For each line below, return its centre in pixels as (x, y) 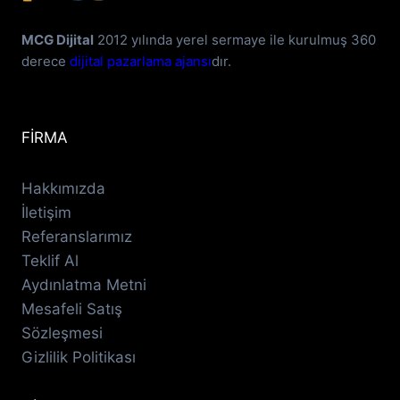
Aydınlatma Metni (84, 285)
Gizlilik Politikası (79, 357)
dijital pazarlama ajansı (141, 61)
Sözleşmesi (62, 333)
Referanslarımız (77, 237)
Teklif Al (50, 261)
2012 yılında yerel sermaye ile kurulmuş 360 (235, 40)
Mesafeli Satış (72, 309)
